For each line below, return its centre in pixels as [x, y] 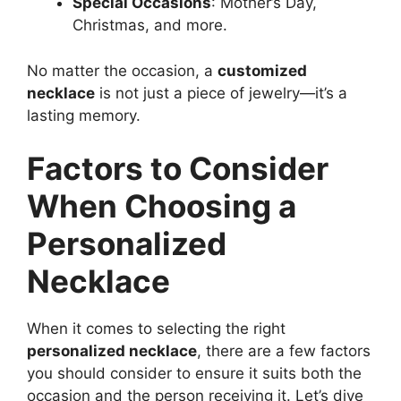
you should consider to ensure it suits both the [194, 373]
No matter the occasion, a [122, 70]
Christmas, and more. [150, 25]
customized [262, 70]
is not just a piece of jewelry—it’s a [221, 93]
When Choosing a [162, 206]
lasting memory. [84, 115]
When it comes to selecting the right [156, 328]
